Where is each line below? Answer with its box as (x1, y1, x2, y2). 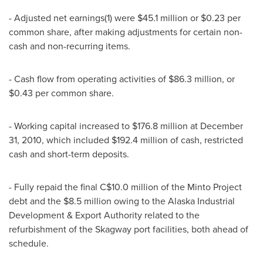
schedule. (9, 237, 49, 249)
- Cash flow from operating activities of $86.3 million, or (9, 72, 235, 85)
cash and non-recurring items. (9, 39, 130, 52)
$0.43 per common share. (9, 86, 114, 99)
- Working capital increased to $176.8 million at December (9, 119, 243, 132)
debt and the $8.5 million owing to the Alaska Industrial (9, 194, 235, 207)
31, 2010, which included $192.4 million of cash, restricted (9, 133, 243, 146)
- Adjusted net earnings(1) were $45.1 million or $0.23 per (9, 11, 241, 24)
